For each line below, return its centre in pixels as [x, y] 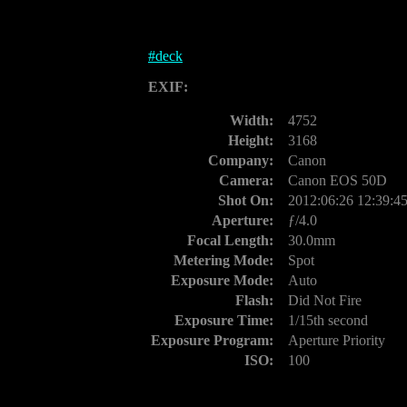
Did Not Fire [325, 300]
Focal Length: [230, 240]
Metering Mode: [223, 260]
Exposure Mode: [222, 280]
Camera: [246, 180]
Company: [241, 160]
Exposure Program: [212, 340]
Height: [251, 140]
